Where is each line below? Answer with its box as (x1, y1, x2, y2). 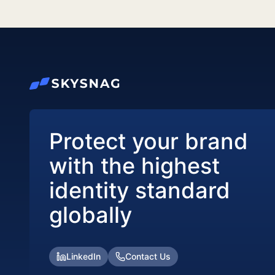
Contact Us (125, 250, 171, 261)
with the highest (49, 152, 220, 179)
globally (49, 201, 132, 228)
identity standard (49, 176, 230, 204)
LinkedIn (66, 250, 101, 261)
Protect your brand (49, 127, 248, 155)
